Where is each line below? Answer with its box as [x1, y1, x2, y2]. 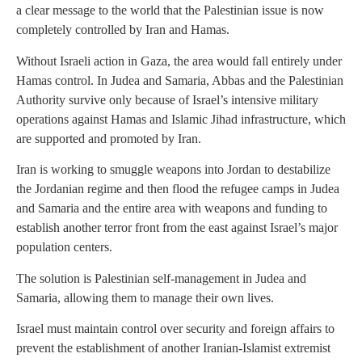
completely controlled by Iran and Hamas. [16, 23, 229, 37]
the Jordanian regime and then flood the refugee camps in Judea [16, 182, 339, 196]
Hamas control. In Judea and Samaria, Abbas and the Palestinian [16, 73, 343, 87]
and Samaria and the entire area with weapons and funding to [16, 201, 327, 216]
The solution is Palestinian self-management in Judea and [16, 271, 306, 285]
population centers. [16, 240, 112, 255]
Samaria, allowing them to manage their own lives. [16, 290, 274, 305]
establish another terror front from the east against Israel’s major [16, 221, 338, 235]
